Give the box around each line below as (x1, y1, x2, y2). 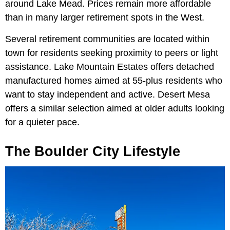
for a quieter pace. (5, 117, 80, 127)
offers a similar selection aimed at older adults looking (5, 103, 224, 113)
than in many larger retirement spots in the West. (5, 12, 204, 23)
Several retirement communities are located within (5, 33, 209, 44)
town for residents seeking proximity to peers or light (5, 47, 218, 58)
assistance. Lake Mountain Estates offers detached (5, 61, 214, 72)
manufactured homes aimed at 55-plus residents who (5, 75, 222, 86)
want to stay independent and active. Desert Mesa (5, 89, 210, 100)
